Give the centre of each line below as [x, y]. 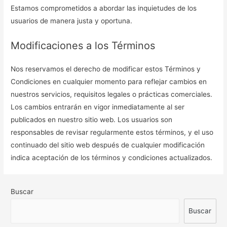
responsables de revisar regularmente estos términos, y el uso [112, 132]
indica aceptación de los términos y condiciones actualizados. [112, 157]
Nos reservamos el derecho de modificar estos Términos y [106, 69]
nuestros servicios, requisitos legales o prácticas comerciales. [112, 94]
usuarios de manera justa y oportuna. [72, 21]
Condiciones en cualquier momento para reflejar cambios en [109, 81]
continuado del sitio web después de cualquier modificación [108, 145]
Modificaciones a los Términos [83, 45]
